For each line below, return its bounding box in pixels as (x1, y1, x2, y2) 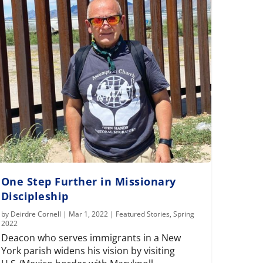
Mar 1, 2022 (68, 209, 108, 220)
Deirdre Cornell (10, 209, 61, 220)
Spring (173, 209, 194, 220)
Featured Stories (115, 209, 170, 220)
